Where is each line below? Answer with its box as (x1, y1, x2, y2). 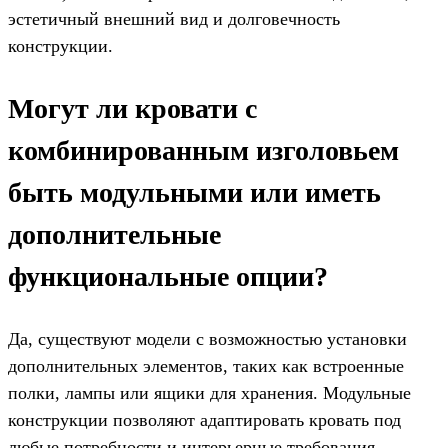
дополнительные (8, 219, 221, 251)
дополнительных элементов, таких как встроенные (8, 356, 404, 377)
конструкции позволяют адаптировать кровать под (8, 410, 401, 431)
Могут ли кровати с (8, 93, 257, 125)
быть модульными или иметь (8, 177, 381, 209)
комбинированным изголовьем (8, 135, 399, 167)
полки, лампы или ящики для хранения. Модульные (8, 383, 411, 404)
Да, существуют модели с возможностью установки (8, 329, 407, 350)
